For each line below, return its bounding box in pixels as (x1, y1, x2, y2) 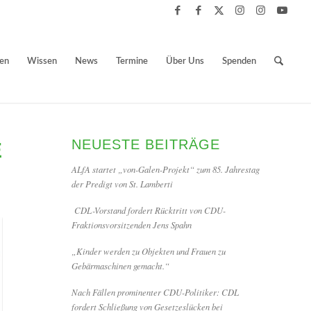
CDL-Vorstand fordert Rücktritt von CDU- (72, 204, 226, 216)
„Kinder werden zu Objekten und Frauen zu (72, 245, 226, 257)
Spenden (221, 57, 256, 66)
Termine (115, 57, 148, 66)
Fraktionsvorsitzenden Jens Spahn (72, 219, 192, 230)
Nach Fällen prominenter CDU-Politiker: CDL (72, 286, 239, 298)
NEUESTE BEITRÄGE (72, 137, 221, 152)
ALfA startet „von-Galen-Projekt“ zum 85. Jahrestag (72, 163, 260, 175)
